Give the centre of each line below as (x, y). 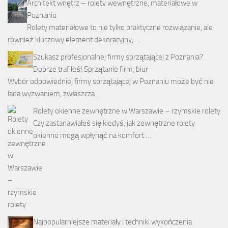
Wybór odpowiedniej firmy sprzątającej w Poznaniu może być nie (111, 81)
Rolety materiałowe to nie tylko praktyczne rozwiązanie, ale (120, 27)
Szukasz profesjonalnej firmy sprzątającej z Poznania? (118, 57)
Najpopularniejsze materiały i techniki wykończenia (112, 222)
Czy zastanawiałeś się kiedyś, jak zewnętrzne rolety (114, 123)
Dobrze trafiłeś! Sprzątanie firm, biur (91, 69)
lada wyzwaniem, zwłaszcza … (55, 93)
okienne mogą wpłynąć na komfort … (92, 135)
